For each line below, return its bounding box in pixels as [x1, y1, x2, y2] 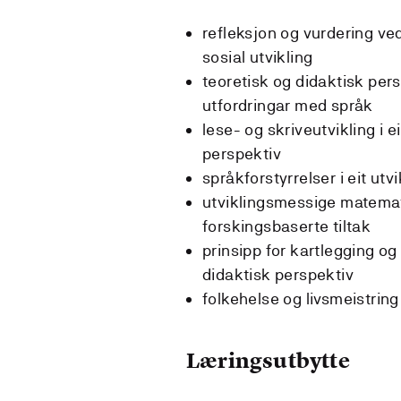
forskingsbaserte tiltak [202, 216, 371, 235]
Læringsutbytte [186, 346, 350, 374]
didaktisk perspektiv [202, 264, 354, 284]
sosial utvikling [202, 47, 313, 66]
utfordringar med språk [202, 95, 373, 115]
